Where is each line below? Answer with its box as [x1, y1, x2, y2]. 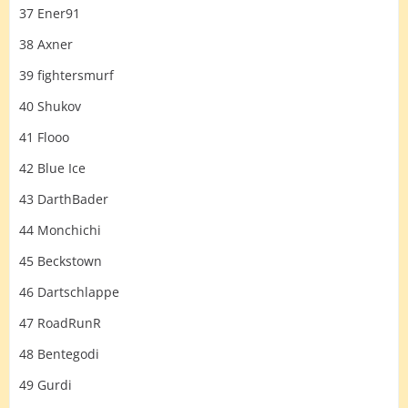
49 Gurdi [19, 376, 72, 393]
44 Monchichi [19, 221, 101, 239]
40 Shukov [19, 97, 81, 115]
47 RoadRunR [19, 314, 101, 331]
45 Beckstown [19, 252, 102, 270]
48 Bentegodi [19, 345, 99, 362]
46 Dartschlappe [19, 283, 119, 301]
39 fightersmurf [19, 66, 114, 84]
